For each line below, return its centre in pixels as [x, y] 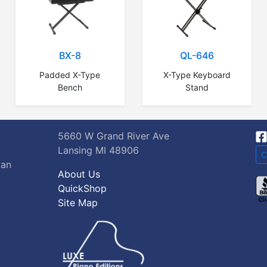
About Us [79, 174]
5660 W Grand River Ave [114, 136]
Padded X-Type [70, 75]
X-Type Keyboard [197, 75]
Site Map [78, 203]
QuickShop [82, 189]
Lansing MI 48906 [98, 150]
